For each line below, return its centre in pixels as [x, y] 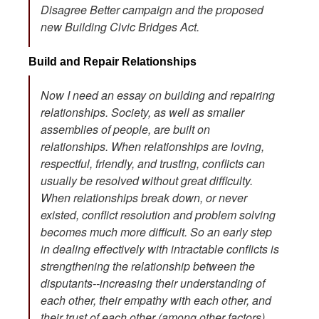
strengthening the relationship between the [148, 266]
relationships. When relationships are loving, [152, 146]
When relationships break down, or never [144, 197]
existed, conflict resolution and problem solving [158, 214]
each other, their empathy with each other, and [156, 300]
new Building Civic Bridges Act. [120, 26]
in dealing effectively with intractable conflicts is [160, 249]
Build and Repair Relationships [113, 61]
